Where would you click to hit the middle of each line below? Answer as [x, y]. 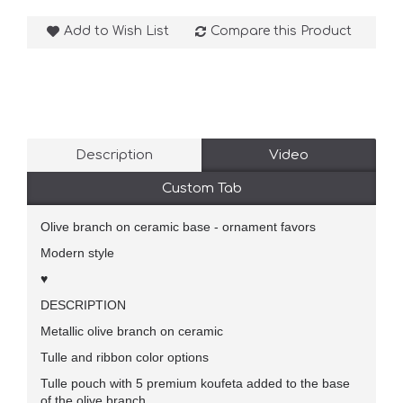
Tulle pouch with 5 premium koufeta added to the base [195, 383]
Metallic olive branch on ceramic [132, 331]
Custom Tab [201, 188]
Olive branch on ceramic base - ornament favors [180, 226]
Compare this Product [281, 31]
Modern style [79, 252]
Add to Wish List [116, 31]
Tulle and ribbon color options [125, 357]
